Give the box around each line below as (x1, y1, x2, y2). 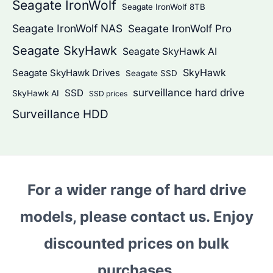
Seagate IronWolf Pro (128, 23, 232, 35)
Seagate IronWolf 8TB (122, 2, 205, 12)
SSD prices (89, 89, 127, 99)
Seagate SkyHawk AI (122, 46, 217, 58)
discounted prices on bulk (44, 234, 229, 252)
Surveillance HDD (12, 107, 108, 122)
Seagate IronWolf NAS (12, 22, 122, 35)
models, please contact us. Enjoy (19, 207, 253, 225)
